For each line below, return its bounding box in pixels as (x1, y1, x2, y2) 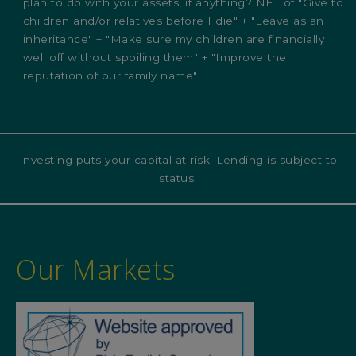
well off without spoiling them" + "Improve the (22, 51, 287, 64)
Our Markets (16, 250, 176, 288)
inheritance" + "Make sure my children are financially (22, 33, 325, 46)
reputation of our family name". (22, 69, 200, 83)
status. (159, 171, 197, 184)
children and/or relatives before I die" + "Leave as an (22, 14, 324, 28)
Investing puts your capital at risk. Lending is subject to (18, 153, 338, 166)
